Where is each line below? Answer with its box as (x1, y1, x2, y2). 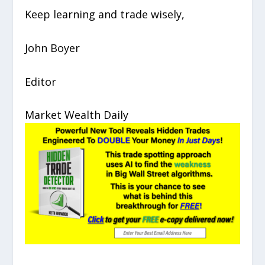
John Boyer (25, 40, 80, 55)
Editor (25, 74, 57, 89)
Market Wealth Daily (25, 108, 129, 122)
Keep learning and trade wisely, (25, 7, 185, 21)
